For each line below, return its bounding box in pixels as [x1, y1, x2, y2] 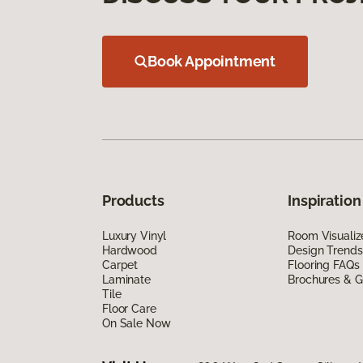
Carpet [102, 258, 139, 271]
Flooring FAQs [288, 258, 360, 271]
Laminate [102, 272, 151, 286]
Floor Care [102, 301, 156, 315]
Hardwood [102, 243, 157, 257]
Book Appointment [147, 52, 276, 70]
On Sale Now [102, 316, 171, 330]
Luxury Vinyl [102, 228, 167, 242]
